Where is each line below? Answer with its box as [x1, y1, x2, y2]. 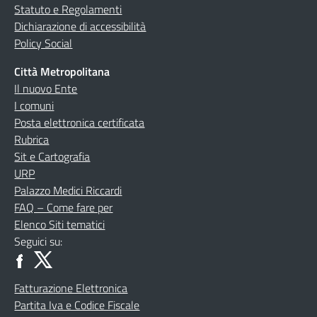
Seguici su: [14, 233, 63, 250]
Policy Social [14, 35, 73, 52]
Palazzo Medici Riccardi [14, 182, 122, 199]
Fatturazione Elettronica [14, 279, 128, 296]
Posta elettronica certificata [14, 114, 145, 131]
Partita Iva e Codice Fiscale [14, 296, 140, 313]
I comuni [14, 97, 54, 114]
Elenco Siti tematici [14, 216, 105, 233]
